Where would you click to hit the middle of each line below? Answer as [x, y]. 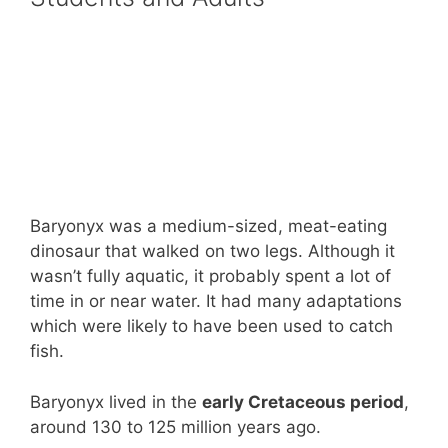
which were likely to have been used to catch [211, 326]
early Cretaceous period [303, 401]
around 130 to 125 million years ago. [175, 426]
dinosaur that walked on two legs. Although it [212, 251]
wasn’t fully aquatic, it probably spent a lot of [210, 276]
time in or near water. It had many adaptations [216, 301]
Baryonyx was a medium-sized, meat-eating [208, 226]
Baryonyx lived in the [116, 401]
